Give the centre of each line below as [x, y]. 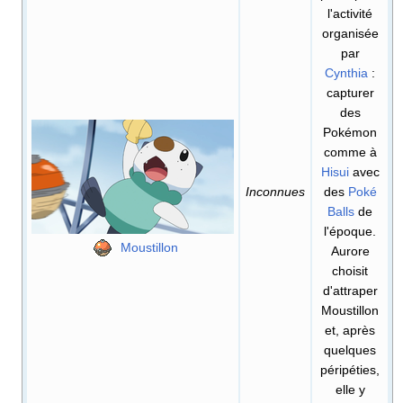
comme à [350, 152]
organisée [350, 34]
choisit [350, 271]
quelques [350, 350]
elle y [350, 390]
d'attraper [350, 291]
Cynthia [346, 73]
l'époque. [350, 232]
